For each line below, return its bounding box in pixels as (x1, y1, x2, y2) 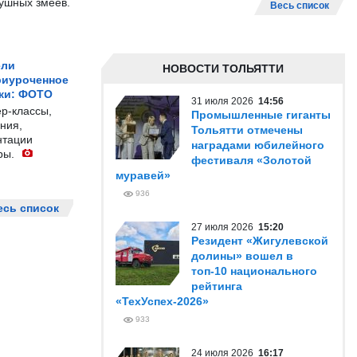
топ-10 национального (191, 265, 317, 277)
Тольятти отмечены (191, 124, 303, 136)
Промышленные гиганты (191, 108, 331, 121)
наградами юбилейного (191, 139, 324, 151)
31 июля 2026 (191, 96, 258, 107)
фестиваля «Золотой (191, 154, 312, 167)
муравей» (116, 169, 171, 182)
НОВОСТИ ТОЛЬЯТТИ (163, 62, 284, 75)
